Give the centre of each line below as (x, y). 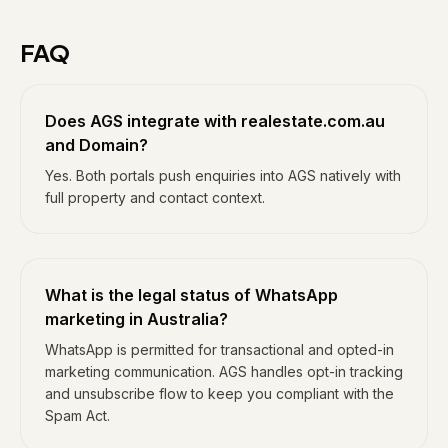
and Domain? (96, 145)
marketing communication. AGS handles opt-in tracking (224, 371)
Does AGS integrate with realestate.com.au (215, 121)
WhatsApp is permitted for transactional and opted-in (219, 349)
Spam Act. (77, 415)
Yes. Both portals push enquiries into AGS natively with (223, 175)
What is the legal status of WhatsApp (191, 295)
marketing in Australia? (136, 319)
